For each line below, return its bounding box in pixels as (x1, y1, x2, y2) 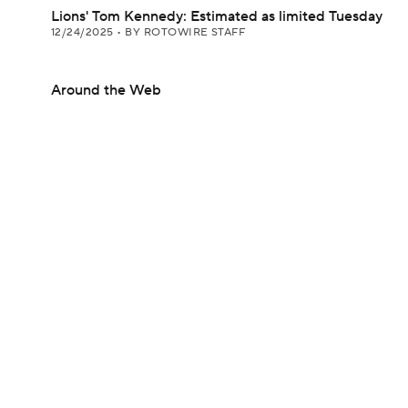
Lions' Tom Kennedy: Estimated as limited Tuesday (51, 7, 382, 25)
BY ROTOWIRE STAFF (125, 25, 246, 39)
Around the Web (51, 81, 161, 99)
